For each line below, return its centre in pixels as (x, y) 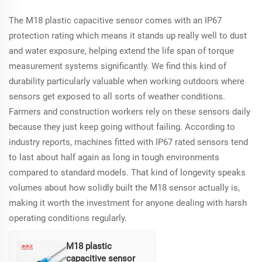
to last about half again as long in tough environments (114, 158)
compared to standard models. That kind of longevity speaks (127, 173)
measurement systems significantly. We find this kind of (118, 66)
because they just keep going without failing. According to (122, 127)
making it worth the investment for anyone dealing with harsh (128, 203)
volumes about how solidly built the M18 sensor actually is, (124, 188)
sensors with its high (107, 11)
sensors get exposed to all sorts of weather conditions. (117, 97)
